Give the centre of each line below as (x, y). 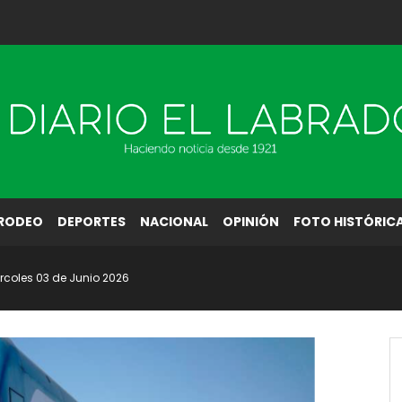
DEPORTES (92, 222)
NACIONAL (174, 222)
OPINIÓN (251, 222)
